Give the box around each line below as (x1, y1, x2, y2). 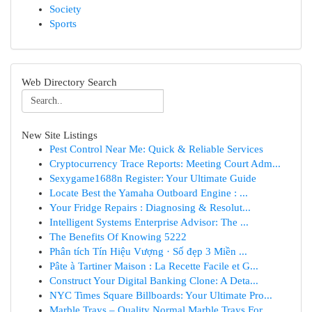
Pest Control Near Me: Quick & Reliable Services (49, 143, 263, 155)
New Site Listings (22, 129, 97, 141)
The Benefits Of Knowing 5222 (49, 231, 187, 242)
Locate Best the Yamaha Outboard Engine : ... (49, 187, 248, 198)
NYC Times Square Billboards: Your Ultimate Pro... (49, 290, 272, 301)
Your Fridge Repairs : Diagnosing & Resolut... (49, 202, 251, 213)
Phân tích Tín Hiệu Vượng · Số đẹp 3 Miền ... (49, 246, 247, 257)
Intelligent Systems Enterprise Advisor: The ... (49, 217, 249, 228)
